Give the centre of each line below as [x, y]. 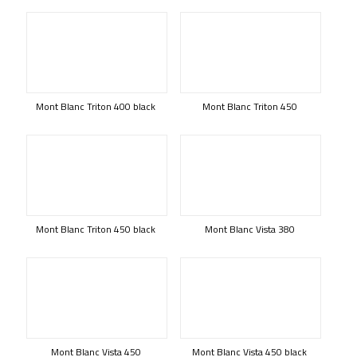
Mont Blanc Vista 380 [249, 229]
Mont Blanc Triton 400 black [96, 106]
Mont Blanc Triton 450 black [96, 229]
